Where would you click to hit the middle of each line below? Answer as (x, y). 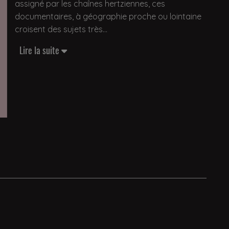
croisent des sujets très (59, 29)
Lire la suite (40, 50)
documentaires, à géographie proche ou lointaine (108, 16)
